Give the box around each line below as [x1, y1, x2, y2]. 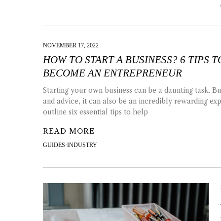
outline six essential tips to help [43, 107, 148, 116]
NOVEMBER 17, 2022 [43, 41, 99, 49]
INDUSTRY [67, 141, 97, 148]
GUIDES [43, 141, 65, 148]
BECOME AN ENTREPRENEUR [43, 67, 182, 79]
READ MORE [43, 126, 95, 136]
